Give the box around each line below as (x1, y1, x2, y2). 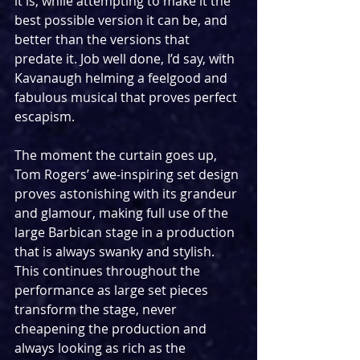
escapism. (14, 108, 75, 126)
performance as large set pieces (14, 281, 211, 300)
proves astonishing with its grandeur (14, 185, 240, 203)
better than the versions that (14, 31, 193, 49)
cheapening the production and (14, 320, 210, 338)
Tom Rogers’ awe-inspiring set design (14, 166, 242, 184)
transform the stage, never (14, 301, 180, 319)
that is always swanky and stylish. (14, 243, 218, 261)
